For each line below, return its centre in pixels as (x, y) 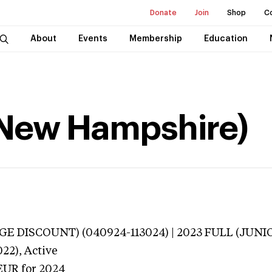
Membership (155, 39)
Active (41, 251)
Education (226, 39)
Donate (163, 13)
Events (93, 39)
